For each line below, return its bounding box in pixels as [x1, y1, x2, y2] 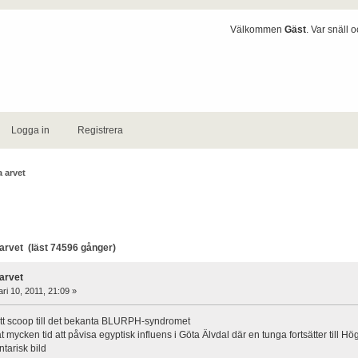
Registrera [78, 125, 123, 136]
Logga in [11, 125, 50, 136]
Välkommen [230, 23, 285, 35]
